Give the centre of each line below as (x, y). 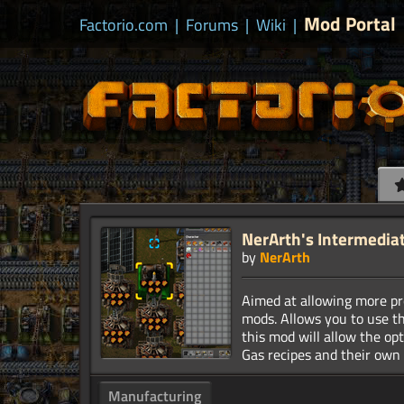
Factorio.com (124, 25)
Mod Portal (350, 23)
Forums (212, 25)
